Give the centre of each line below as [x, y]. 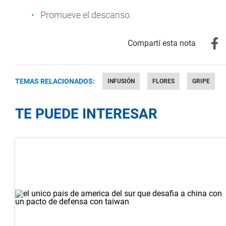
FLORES [163, 81]
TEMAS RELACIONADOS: [55, 81]
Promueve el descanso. [86, 15]
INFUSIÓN [121, 81]
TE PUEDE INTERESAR [86, 114]
